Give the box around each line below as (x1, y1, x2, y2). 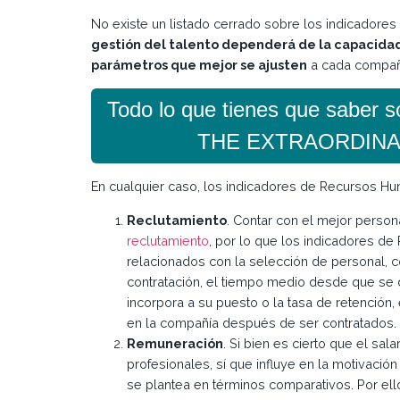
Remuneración (127, 335, 223, 351)
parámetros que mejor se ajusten (91, 57, 307, 73)
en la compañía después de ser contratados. (127, 314, 396, 330)
